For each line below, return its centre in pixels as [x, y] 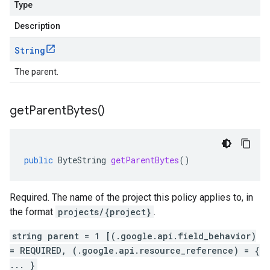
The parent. [36, 72]
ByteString [82, 160]
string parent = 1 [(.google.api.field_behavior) [134, 236]
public [39, 160]
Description [37, 26]
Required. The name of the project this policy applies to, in [131, 197]
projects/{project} [105, 212]
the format [33, 212]
